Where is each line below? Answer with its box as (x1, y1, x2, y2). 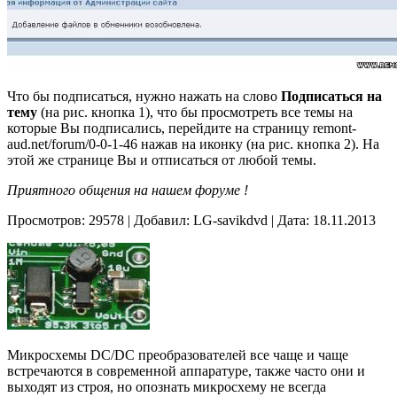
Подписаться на (281, 89, 382, 105)
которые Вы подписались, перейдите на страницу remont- (7, 121, 356, 136)
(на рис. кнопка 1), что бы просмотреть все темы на (37, 105, 353, 121)
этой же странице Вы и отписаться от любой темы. (7, 152, 316, 168)
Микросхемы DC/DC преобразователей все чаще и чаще (7, 347, 348, 363)
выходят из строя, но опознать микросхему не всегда (7, 379, 326, 395)
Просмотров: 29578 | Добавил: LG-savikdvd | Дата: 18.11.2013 (7, 213, 376, 229)
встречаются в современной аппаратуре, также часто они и (7, 363, 365, 379)
